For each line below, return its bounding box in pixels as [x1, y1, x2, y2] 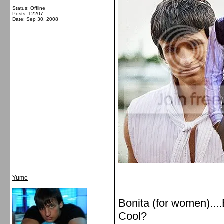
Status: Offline [12, 5, 45, 11]
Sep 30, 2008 [26, 16, 58, 22]
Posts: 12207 [12, 11, 43, 16]
